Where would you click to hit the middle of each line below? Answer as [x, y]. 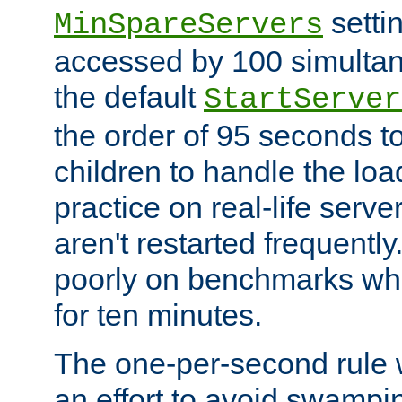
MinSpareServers [188, 26]
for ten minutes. [158, 315]
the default [129, 97]
